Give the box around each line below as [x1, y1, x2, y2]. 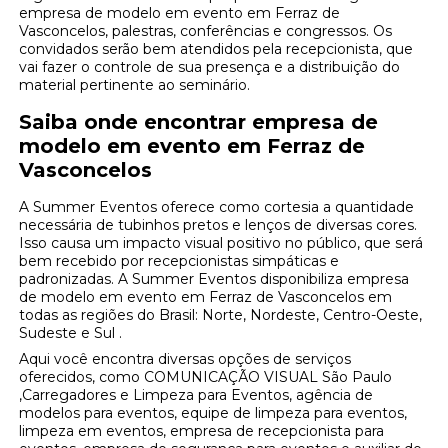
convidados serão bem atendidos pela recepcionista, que [19, 40, 414, 59]
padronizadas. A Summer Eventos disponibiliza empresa [19, 270, 410, 289]
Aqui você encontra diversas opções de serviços [19, 350, 352, 369]
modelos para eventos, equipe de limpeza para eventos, [19, 404, 408, 423]
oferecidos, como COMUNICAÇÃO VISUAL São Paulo [19, 368, 393, 387]
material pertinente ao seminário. [19, 76, 251, 95]
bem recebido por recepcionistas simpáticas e [19, 252, 340, 271]
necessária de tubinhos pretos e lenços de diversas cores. [19, 216, 418, 235]
